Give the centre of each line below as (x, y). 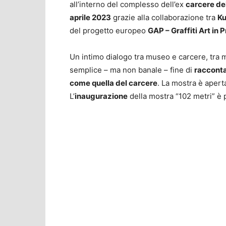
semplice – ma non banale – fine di (132, 70)
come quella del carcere (114, 83)
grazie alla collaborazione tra (164, 18)
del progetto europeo (109, 31)
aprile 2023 (90, 18)
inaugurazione (101, 96)
